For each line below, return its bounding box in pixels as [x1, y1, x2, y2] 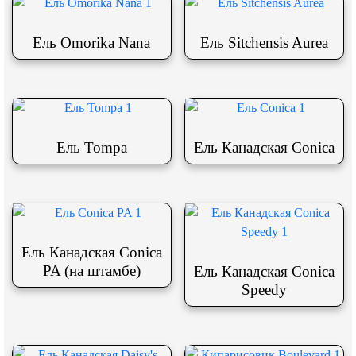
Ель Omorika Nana [33, 33, 151, 51]
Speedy [242, 281, 288, 298]
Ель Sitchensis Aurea [200, 33, 329, 51]
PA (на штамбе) [42, 261, 141, 279]
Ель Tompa [56, 138, 127, 156]
